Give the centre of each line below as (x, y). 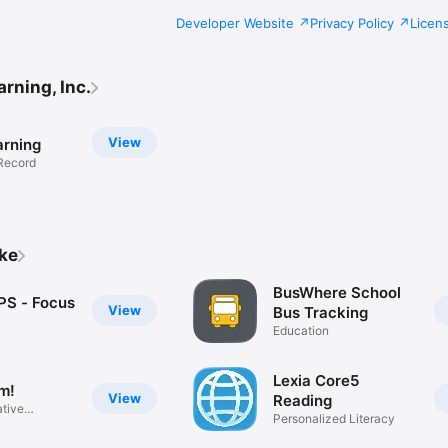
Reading (303, 401)
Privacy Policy (352, 22)
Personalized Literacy (334, 419)
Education (301, 331)
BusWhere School (337, 293)
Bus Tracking (321, 313)
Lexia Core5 (316, 381)
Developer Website (235, 22)
